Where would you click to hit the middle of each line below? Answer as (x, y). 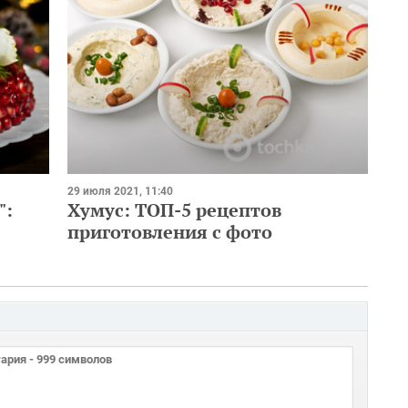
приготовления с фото (170, 231)
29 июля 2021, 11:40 (120, 191)
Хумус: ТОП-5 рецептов (174, 209)
